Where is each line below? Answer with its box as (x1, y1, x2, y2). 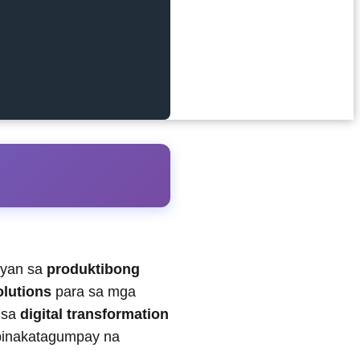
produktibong (47, 261, 140, 278)
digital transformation (20, 306, 169, 323)
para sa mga (51, 284, 136, 301)
